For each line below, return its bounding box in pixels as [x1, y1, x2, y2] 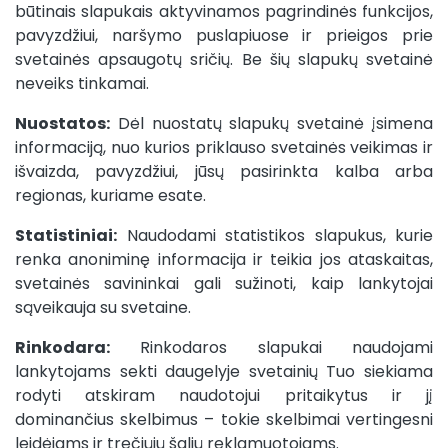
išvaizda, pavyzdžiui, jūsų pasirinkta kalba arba [15, 160, 433, 183]
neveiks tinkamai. [15, 72, 149, 95]
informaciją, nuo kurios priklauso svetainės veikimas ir [15, 136, 433, 159]
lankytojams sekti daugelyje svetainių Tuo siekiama [15, 360, 433, 383]
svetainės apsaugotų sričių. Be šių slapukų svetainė [15, 48, 433, 71]
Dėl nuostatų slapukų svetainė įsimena [110, 112, 433, 135]
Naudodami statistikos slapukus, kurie [117, 224, 433, 247]
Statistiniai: [15, 224, 117, 247]
